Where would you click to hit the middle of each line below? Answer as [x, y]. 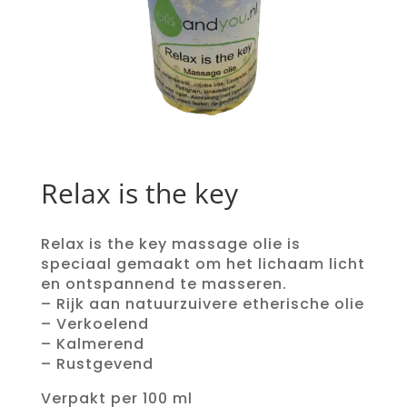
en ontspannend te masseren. [164, 283]
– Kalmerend [92, 343]
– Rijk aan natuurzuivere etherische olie [202, 303]
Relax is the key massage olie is [170, 243]
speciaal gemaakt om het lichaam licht [203, 263]
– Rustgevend [97, 363]
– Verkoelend [94, 323]
